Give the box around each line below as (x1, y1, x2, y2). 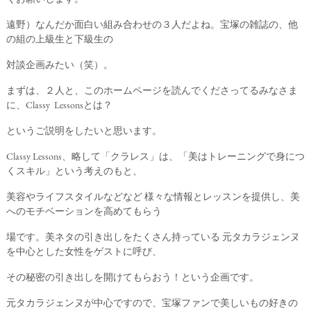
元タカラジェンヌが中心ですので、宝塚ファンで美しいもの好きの (6, 296, 298, 309)
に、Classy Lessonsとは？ (6, 99, 112, 111)
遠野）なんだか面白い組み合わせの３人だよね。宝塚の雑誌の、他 (6, 18, 298, 31)
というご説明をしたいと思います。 (6, 124, 162, 137)
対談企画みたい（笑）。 (6, 58, 113, 71)
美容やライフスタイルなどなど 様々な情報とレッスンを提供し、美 (6, 190, 300, 203)
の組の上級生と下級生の (6, 33, 113, 45)
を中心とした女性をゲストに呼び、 (6, 245, 162, 258)
